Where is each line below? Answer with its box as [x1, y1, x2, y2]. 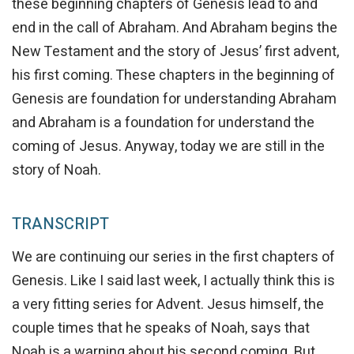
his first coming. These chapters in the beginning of [12, 64, 335, 86]
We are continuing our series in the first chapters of [12, 247, 335, 269]
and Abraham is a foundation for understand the [12, 111, 314, 134]
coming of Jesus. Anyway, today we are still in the [12, 135, 325, 157]
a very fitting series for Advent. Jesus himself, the [12, 294, 324, 316]
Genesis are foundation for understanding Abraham [12, 88, 337, 110]
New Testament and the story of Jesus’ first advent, [12, 40, 339, 62]
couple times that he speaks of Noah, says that [12, 318, 310, 340]
